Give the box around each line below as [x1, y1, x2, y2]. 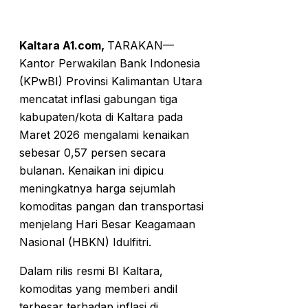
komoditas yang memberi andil [19, 281, 177, 296]
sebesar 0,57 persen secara [19, 145, 166, 159]
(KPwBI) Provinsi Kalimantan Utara [19, 74, 202, 88]
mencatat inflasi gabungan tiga [19, 91, 177, 106]
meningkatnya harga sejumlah [19, 181, 175, 195]
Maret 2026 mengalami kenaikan [19, 127, 189, 142]
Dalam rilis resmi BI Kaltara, [19, 263, 163, 278]
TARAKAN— [107, 38, 174, 52]
